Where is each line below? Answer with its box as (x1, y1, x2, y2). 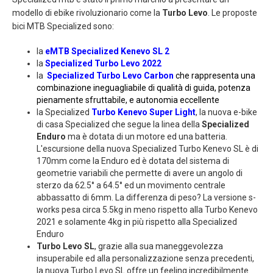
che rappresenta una (175, 71, 255, 81)
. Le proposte (208, 8, 257, 18)
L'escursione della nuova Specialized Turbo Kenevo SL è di (37, 144, 258, 154)
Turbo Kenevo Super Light (91, 107, 196, 118)
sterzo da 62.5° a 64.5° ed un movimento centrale (37, 180, 225, 191)
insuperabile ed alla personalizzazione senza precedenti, (37, 253, 254, 264)
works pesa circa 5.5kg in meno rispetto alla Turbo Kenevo (37, 205, 258, 215)
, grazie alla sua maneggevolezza (94, 241, 223, 252)
